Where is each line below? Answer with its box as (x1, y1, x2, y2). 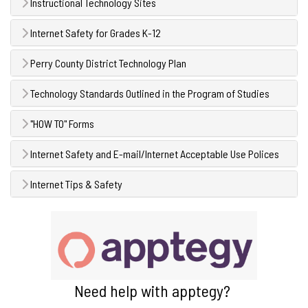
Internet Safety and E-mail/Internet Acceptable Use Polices (28, 146, 279, 160)
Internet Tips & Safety (28, 177, 122, 190)
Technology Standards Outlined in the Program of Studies (28, 86, 269, 100)
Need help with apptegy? (74, 280, 234, 301)
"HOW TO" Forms (28, 116, 94, 130)
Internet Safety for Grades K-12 (28, 25, 161, 39)
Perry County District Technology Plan (28, 56, 186, 69)
